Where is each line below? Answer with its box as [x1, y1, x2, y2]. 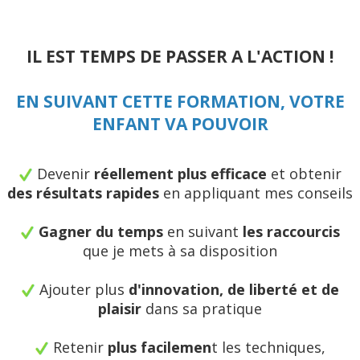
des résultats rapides [7, 183, 159, 203]
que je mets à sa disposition [83, 241, 277, 261]
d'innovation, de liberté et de [129, 280, 339, 300]
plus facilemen [108, 337, 211, 358]
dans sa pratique [141, 299, 262, 319]
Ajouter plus [35, 280, 129, 300]
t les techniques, [211, 337, 325, 358]
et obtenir [267, 164, 342, 184]
